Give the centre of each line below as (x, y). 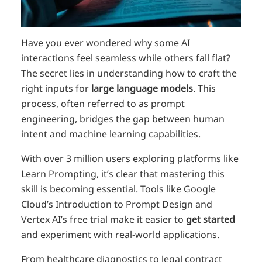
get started (211, 220)
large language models (142, 89)
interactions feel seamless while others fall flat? (126, 58)
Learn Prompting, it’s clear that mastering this (123, 174)
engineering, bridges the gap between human (123, 119)
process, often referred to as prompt (103, 104)
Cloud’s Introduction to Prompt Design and (117, 204)
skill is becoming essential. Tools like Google (118, 189)
